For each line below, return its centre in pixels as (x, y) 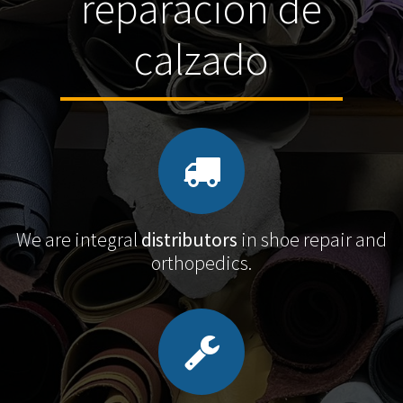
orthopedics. (201, 263)
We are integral (79, 239)
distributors (189, 239)
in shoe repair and (312, 239)
